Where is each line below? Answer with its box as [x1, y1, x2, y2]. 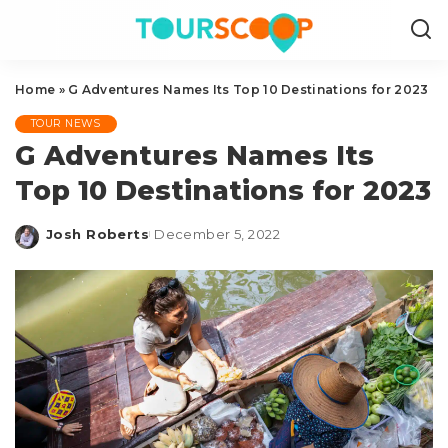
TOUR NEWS [31, 117, 101, 130]
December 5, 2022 [154, 226, 281, 242]
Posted [45, 235, 102, 252]
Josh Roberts [46, 226, 150, 242]
